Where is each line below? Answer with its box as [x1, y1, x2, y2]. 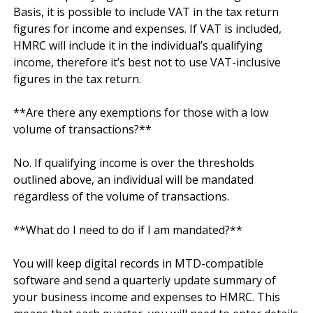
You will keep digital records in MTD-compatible [13, 255, 263, 271]
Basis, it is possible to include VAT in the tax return [13, 3, 279, 20]
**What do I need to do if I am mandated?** [13, 221, 242, 238]
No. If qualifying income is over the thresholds [13, 154, 254, 170]
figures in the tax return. [13, 71, 141, 87]
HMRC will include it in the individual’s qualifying [13, 37, 263, 53]
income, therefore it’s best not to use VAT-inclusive [13, 54, 281, 70]
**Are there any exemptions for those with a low [13, 104, 268, 120]
